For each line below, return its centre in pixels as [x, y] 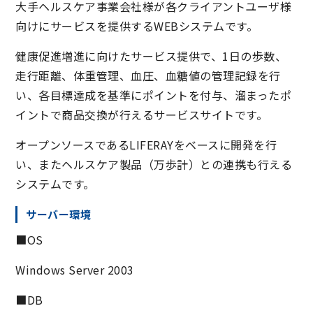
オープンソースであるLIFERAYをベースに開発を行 [146, 145]
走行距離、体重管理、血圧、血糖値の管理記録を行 [148, 76]
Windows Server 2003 [75, 270]
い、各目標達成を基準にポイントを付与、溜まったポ [154, 95]
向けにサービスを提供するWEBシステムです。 [137, 26]
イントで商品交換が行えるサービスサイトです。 [142, 115]
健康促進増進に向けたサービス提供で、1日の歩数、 [151, 56]
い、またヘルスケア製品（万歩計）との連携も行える [154, 165]
